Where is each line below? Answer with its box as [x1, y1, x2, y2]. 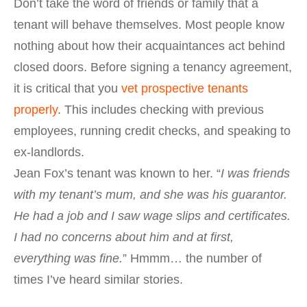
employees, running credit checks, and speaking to [14, 124, 291, 138]
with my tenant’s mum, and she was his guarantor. [14, 188, 287, 202]
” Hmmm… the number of [123, 251, 262, 266]
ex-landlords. [14, 145, 84, 160]
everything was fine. [14, 251, 123, 266]
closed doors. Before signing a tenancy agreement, [14, 60, 292, 75]
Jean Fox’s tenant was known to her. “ [14, 167, 221, 181]
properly [14, 103, 58, 117]
